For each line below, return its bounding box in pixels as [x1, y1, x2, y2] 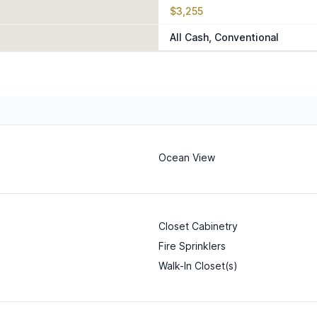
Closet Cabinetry [158, 220, 238, 233]
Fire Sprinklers [158, 240, 226, 253]
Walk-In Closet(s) [158, 260, 238, 272]
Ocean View [158, 151, 215, 164]
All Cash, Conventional [170, 31, 279, 44]
